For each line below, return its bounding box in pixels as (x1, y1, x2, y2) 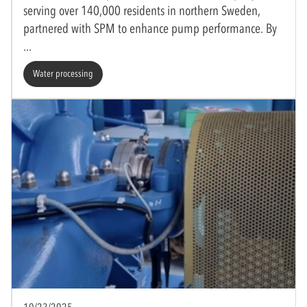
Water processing (33, 67, 93, 79)
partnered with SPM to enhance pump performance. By (23, 20, 277, 36)
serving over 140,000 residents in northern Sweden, (23, 2, 260, 19)
